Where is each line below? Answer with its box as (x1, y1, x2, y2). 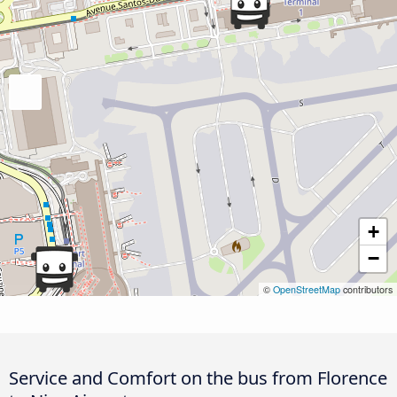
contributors (340, 282, 393, 296)
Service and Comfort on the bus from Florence (9, 364, 387, 390)
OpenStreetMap (273, 282, 340, 296)
